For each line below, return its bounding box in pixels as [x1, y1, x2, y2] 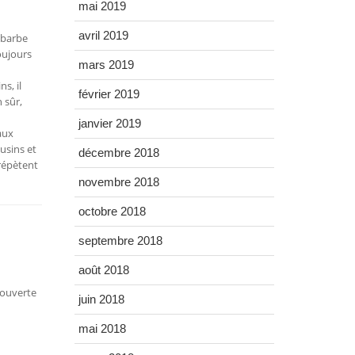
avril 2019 [78, 29, 128, 43]
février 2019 [78, 87, 139, 101]
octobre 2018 [78, 204, 146, 219]
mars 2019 [78, 58, 134, 72]
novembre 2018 [78, 175, 159, 189]
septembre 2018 [78, 234, 162, 248]
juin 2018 [78, 292, 124, 307]
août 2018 [78, 263, 129, 277]
